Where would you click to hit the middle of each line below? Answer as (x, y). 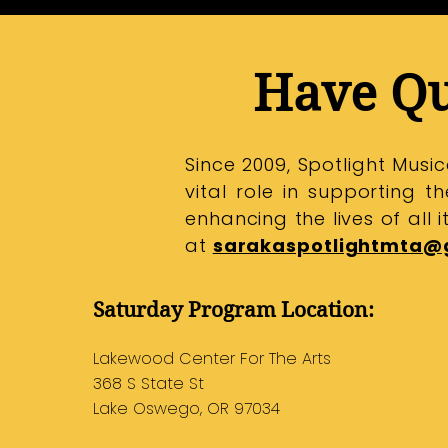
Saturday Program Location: (234, 310)
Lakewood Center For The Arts (212, 358)
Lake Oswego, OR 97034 (187, 408)
